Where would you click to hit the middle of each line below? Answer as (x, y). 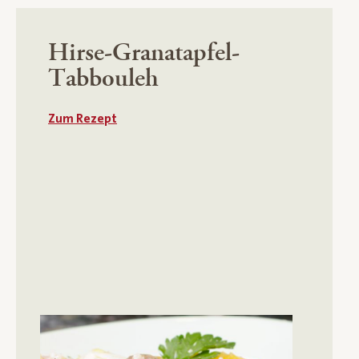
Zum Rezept (83, 118)
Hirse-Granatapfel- (144, 52)
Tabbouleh (103, 78)
